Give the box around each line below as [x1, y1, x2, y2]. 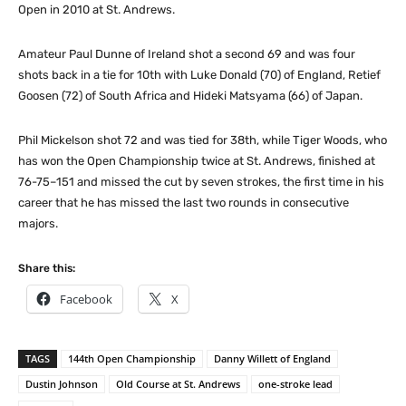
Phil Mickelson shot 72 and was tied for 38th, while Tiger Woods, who [18, 133, 387, 148]
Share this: [18, 262, 75, 275]
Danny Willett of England [214, 352, 331, 366]
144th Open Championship [68, 352, 196, 366]
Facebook [60, 291, 112, 308]
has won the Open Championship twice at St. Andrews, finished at [18, 154, 375, 169]
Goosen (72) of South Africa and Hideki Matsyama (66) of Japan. [18, 89, 362, 103]
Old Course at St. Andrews [116, 377, 240, 391]
